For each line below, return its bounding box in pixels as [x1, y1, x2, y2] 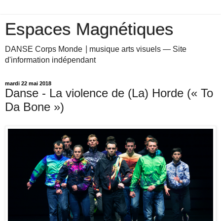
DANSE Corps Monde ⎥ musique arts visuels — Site [5, 45, 186, 53]
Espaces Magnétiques [5, 20, 174, 38]
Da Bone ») [5, 100, 64, 113]
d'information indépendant [5, 56, 96, 64]
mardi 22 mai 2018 [5, 80, 51, 86]
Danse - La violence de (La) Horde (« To [5, 86, 213, 100]
